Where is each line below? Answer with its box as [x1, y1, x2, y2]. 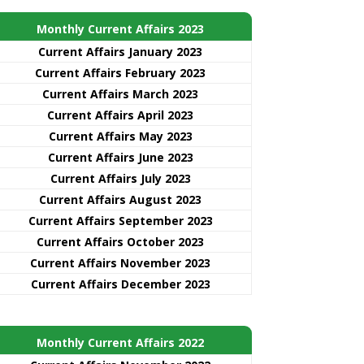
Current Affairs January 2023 [38, 43, 202, 59]
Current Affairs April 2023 [47, 106, 193, 123]
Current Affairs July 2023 [50, 170, 191, 186]
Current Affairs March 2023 [42, 85, 198, 102]
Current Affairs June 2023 [47, 149, 193, 165]
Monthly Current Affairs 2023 [37, 20, 204, 37]
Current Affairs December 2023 [30, 275, 210, 292]
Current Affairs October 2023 [37, 233, 204, 249]
